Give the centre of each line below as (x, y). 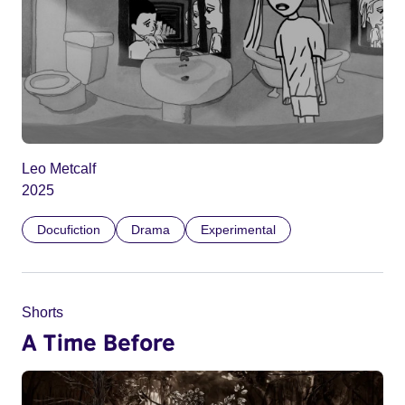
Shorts (42, 313)
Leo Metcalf (59, 169)
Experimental (238, 230)
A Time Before (99, 342)
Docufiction (69, 230)
